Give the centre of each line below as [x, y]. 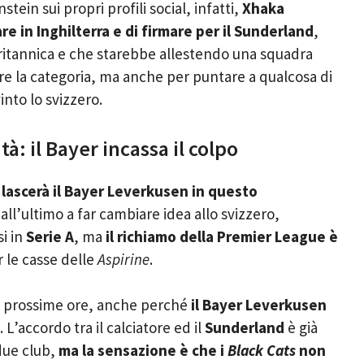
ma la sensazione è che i [143, 351]
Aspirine [123, 259]
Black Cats [262, 351]
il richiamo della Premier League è [220, 236]
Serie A [50, 236]
